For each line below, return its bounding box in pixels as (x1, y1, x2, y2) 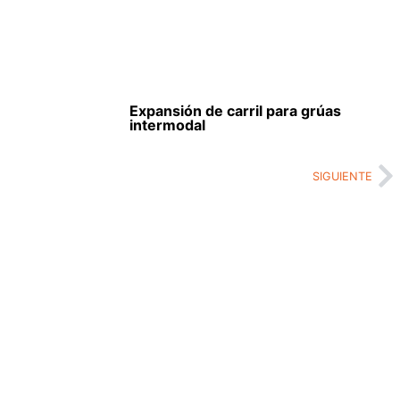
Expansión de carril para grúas (129, 102, 341, 121)
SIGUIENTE (312, 169, 372, 183)
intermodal (129, 116, 205, 135)
